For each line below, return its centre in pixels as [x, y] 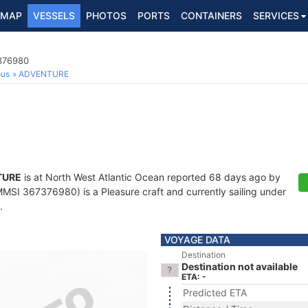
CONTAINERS [211, 15]
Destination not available [240, 266]
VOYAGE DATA [197, 240]
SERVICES [276, 15]
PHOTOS [106, 15]
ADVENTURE [44, 74]
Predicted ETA [215, 293]
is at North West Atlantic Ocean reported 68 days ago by [151, 177]
